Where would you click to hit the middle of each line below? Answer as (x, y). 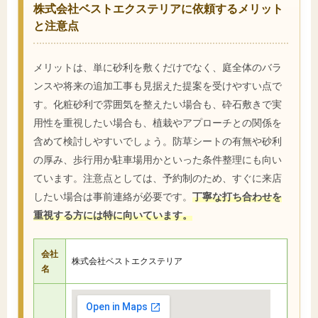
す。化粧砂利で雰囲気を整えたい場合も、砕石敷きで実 (158, 104)
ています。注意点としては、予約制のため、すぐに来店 (158, 177)
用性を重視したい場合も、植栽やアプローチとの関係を (158, 122)
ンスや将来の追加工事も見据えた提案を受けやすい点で (158, 85)
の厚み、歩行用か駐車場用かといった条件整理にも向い (158, 159)
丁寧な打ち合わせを (237, 196)
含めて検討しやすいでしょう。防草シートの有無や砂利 (158, 141)
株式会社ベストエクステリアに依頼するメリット (158, 9)
